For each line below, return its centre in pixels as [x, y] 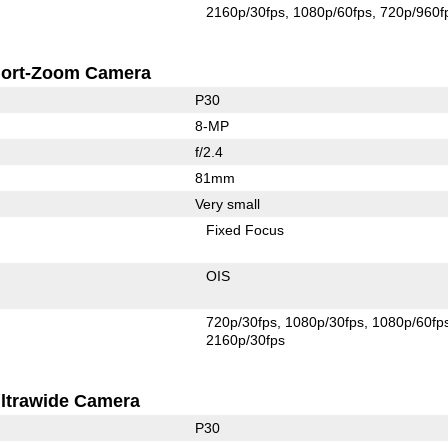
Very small [227, 203]
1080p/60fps [333, 11]
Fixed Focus [245, 229]
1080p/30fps [325, 321]
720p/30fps [242, 321]
